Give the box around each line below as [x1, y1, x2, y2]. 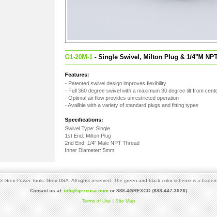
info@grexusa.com [64, 188, 108, 193]
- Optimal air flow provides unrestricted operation [65, 95, 179, 101]
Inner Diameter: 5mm [65, 147, 114, 153]
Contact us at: [30, 188, 64, 193]
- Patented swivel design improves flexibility [65, 80, 166, 86]
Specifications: [65, 117, 103, 123]
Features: [65, 72, 89, 77]
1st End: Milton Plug [65, 133, 111, 139]
